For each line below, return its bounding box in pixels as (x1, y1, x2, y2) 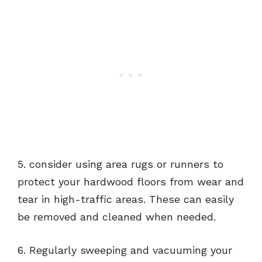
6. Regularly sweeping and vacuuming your (18, 244, 232, 257)
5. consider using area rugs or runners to (18, 158, 223, 171)
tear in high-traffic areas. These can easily (18, 193, 234, 206)
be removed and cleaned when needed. (18, 211, 216, 223)
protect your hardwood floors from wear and (18, 175, 244, 188)
